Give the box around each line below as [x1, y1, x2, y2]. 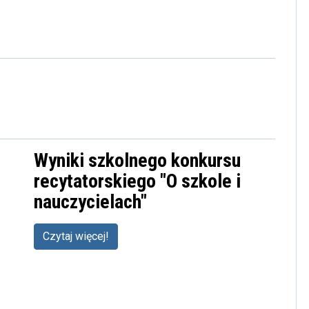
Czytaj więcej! [43, 230, 109, 243]
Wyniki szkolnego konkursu [34, 149, 241, 172]
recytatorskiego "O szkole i [34, 170, 241, 193]
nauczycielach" [34, 190, 147, 214]
